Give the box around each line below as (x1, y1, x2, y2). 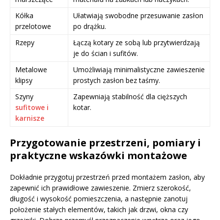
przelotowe (15, 21, 51, 31)
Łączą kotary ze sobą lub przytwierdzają (73, 37, 200, 47)
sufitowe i (15, 102, 49, 112)
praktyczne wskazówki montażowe (10, 148, 187, 162)
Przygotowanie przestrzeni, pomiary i (10, 136, 201, 149)
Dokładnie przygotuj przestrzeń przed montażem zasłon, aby (10, 172, 205, 182)
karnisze (15, 113, 44, 123)
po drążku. (73, 21, 106, 31)
